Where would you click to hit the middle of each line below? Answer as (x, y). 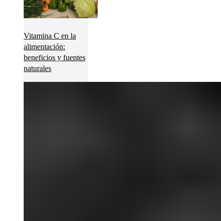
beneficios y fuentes (55, 57)
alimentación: (44, 46)
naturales (37, 68)
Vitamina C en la (50, 36)
